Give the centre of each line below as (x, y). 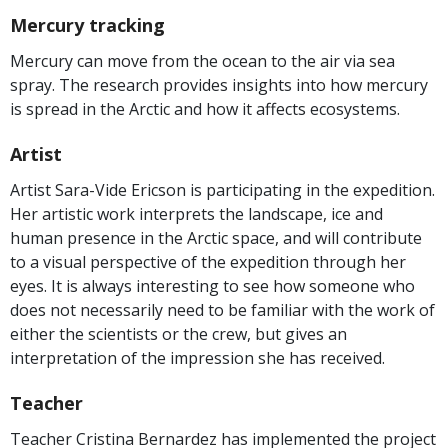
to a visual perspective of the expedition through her (208, 261)
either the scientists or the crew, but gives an (178, 333)
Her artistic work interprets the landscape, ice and (196, 213)
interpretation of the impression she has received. (197, 357)
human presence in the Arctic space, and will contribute (216, 237)
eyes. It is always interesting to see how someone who (212, 285)
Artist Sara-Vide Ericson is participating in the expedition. (222, 189)
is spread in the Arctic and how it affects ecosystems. (205, 108)
